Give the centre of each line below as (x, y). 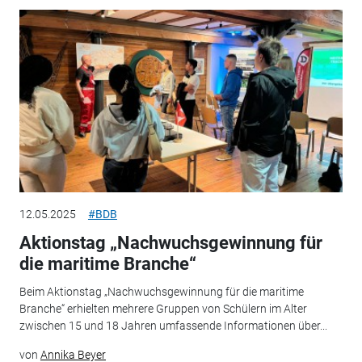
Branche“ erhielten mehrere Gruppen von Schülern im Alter (163, 308)
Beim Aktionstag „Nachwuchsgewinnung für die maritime (161, 291)
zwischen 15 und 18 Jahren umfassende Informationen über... (173, 325)
